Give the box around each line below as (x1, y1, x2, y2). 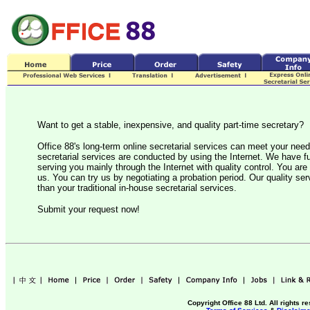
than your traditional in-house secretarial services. (37, 183, 237, 193)
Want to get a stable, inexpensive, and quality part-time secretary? (37, 120, 304, 130)
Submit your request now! (37, 204, 140, 215)
